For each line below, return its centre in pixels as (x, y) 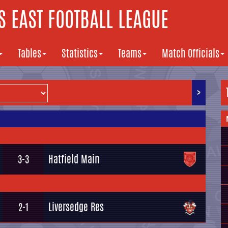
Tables (30, 53)
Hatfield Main (74, 159)
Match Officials (191, 53)
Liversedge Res (76, 207)
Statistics (80, 53)
